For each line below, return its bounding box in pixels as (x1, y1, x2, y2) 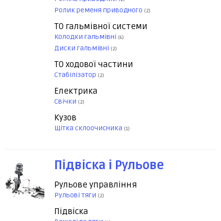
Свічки (54, 97, 78, 106)
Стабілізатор (54, 71, 98, 79)
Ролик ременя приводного (54, 6, 144, 15)
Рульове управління (54, 180, 137, 190)
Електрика (54, 86, 98, 97)
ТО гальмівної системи (54, 21, 147, 32)
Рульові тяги (54, 191, 98, 200)
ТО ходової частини (54, 59, 133, 70)
